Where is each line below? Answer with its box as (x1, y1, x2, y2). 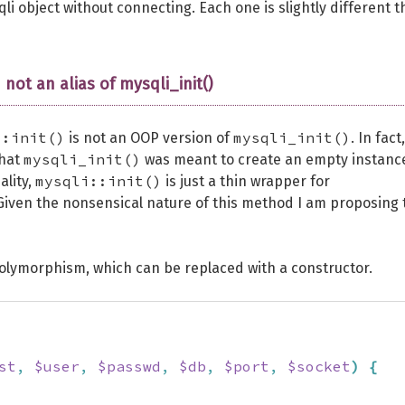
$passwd (98, 357, 161, 375)
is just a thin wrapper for (162, 173, 330, 190)
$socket (287, 357, 351, 375)
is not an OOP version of (65, 129, 233, 146)
